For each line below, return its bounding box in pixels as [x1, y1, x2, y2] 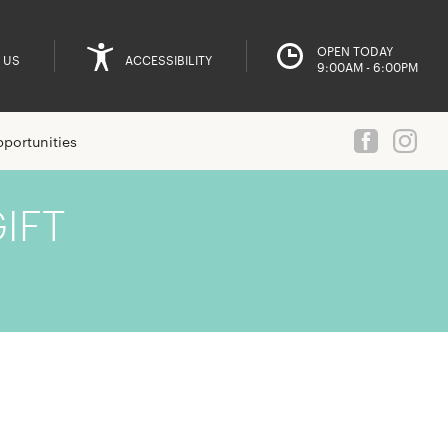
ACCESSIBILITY [125, 50, 212, 69]
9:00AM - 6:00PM [317, 57, 418, 75]
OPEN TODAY [317, 41, 393, 59]
